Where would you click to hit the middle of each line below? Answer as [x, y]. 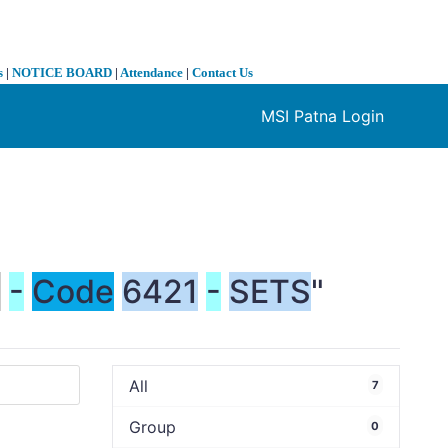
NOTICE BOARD [62, 73]
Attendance [151, 73]
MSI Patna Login [322, 116]
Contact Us [222, 73]
